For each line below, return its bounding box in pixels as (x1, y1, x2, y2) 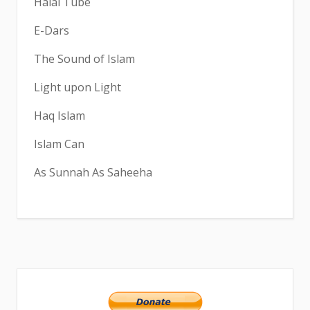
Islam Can (34, 136, 84, 152)
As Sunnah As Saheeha (34, 164, 152, 180)
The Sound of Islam (34, 51, 135, 66)
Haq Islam (34, 107, 85, 123)
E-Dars (34, 22, 69, 38)
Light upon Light (34, 79, 121, 95)
